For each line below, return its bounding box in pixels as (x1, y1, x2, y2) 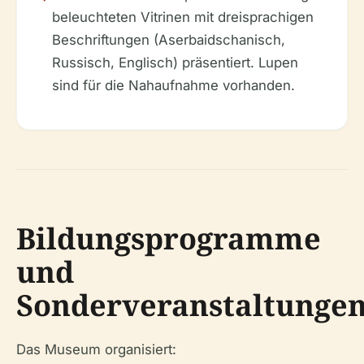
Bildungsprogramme (16, 219, 321, 258)
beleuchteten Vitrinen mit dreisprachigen (52, 9, 314, 25)
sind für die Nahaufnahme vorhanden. (52, 77, 295, 93)
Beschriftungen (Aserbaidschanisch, (52, 32, 285, 48)
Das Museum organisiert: (16, 341, 176, 357)
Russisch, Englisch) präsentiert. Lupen (52, 54, 298, 71)
